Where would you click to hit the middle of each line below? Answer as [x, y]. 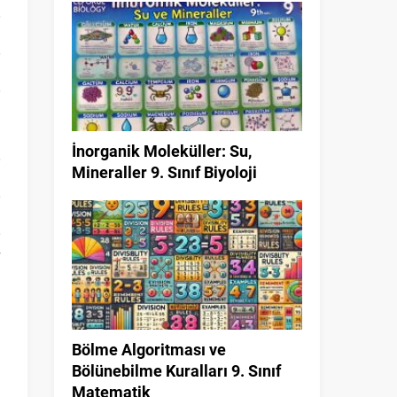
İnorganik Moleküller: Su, [162, 151]
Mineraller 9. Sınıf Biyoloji [164, 172]
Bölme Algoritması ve [149, 350]
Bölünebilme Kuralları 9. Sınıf [176, 371]
